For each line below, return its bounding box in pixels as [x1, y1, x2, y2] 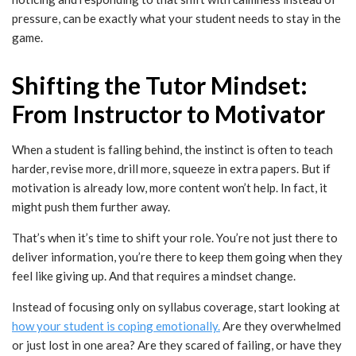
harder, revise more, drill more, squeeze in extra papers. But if [12, 161, 331, 176]
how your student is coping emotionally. [12, 319, 220, 334]
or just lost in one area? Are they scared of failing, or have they [12, 338, 342, 353]
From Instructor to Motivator [12, 99, 325, 129]
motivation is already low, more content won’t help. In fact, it [12, 180, 327, 195]
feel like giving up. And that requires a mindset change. [12, 269, 296, 284]
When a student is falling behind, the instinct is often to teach [12, 142, 333, 157]
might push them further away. [12, 199, 170, 215]
